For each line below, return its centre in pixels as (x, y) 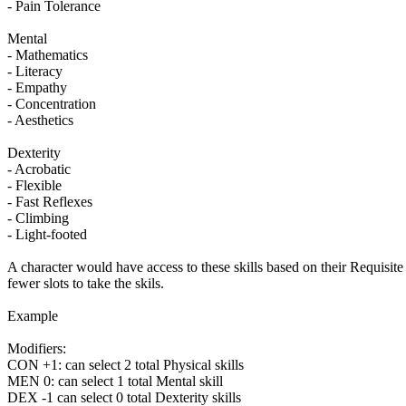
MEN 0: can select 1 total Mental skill (115, 382)
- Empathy (37, 88)
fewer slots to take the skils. (86, 284)
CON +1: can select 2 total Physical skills (126, 365)
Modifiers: (37, 349)
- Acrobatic (39, 169)
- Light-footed (47, 235)
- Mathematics (48, 55)
